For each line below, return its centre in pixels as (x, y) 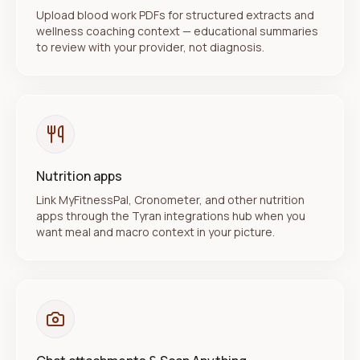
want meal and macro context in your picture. (155, 232)
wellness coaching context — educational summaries (177, 31)
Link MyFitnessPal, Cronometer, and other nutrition (170, 200)
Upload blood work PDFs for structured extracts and (175, 15)
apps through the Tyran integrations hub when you (171, 216)
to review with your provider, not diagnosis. (150, 47)
